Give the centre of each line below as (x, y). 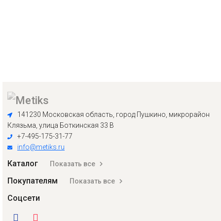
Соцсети (24, 198)
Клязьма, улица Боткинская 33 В (61, 125)
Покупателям (34, 181)
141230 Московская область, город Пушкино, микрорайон (113, 114)
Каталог (24, 164)
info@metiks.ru (41, 147)
